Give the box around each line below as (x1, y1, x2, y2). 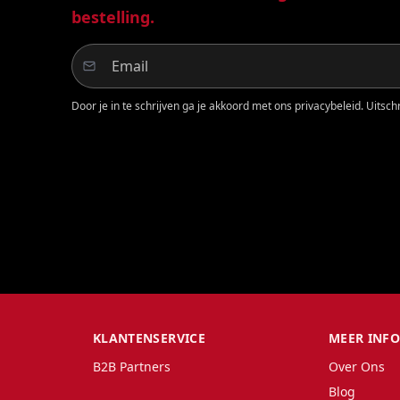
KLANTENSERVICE (93, 329, 205, 346)
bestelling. (71, 6, 154, 28)
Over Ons (329, 358, 385, 375)
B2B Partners (93, 358, 171, 375)
